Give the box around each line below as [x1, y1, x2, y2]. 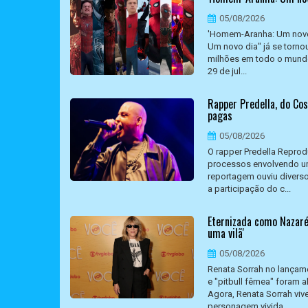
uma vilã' [208, 225, 244, 241]
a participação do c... [208, 184, 291, 194]
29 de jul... [208, 66, 247, 76]
